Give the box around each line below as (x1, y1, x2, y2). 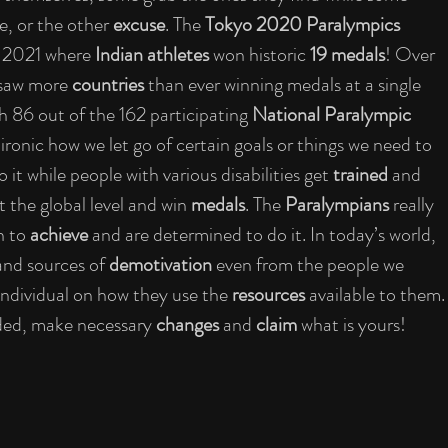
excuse (113, 10, 165, 39)
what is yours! (301, 310, 410, 339)
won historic (213, 40, 310, 69)
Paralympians (285, 190, 393, 219)
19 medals (310, 40, 385, 69)
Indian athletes (95, 40, 213, 69)
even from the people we (216, 250, 408, 279)
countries (72, 70, 148, 99)
